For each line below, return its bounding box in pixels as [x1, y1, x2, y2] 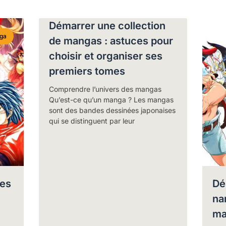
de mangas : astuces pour [49, 34, 174, 47]
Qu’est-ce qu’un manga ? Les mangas [49, 95, 174, 104]
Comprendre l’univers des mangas [49, 84, 162, 93]
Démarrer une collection [49, 19, 166, 32]
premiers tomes [49, 65, 126, 77]
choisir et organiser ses [49, 49, 163, 62]
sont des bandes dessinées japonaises [49, 105, 176, 115]
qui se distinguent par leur [49, 116, 135, 125]
